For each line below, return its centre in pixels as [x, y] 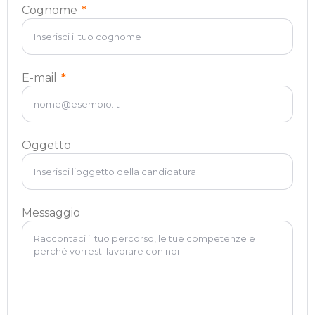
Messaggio [51, 212]
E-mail [39, 77]
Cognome [50, 10]
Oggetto [46, 145]
